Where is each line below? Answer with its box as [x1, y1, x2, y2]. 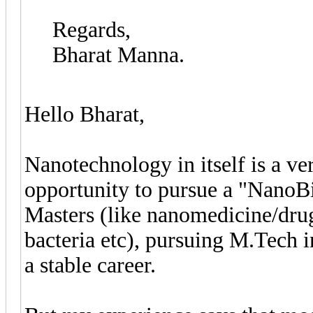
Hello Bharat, [24, 101, 145, 126]
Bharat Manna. [52, 42, 184, 67]
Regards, [52, 17, 131, 42]
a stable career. [24, 252, 156, 277]
